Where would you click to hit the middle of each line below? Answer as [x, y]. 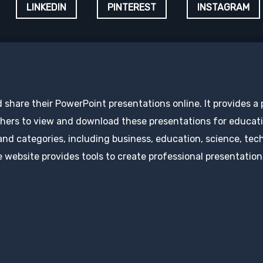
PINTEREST [132, 7]
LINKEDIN [46, 7]
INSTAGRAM [223, 7]
